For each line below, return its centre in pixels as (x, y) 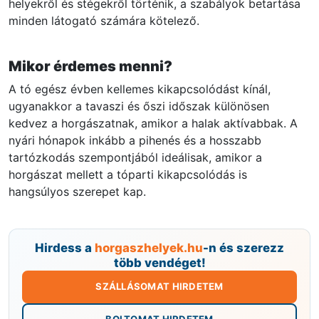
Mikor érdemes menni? (90, 67)
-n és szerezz (244, 248)
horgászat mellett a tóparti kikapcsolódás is (128, 175)
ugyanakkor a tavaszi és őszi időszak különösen (139, 106)
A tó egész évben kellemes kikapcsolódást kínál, (140, 89)
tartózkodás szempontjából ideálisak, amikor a (135, 158)
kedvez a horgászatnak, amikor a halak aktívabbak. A (153, 124)
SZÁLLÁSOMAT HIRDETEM (159, 287)
